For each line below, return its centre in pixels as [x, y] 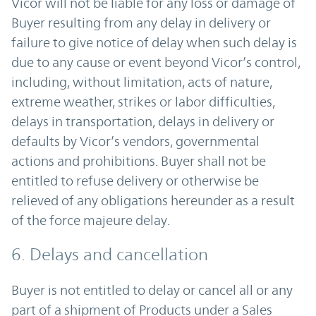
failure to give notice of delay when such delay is [154, 42]
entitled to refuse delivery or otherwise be [135, 181]
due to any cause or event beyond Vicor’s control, [156, 62]
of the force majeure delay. [91, 220]
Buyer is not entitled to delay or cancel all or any [152, 290]
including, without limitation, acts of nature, [142, 82]
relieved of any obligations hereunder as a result [153, 200]
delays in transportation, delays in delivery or [143, 121]
